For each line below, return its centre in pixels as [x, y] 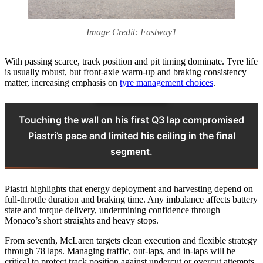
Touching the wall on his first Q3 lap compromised [131, 120]
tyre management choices [166, 83]
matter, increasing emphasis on [62, 83]
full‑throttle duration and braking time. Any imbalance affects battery [131, 200]
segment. [131, 152]
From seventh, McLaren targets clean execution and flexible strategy [131, 241]
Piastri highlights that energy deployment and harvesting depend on [129, 189]
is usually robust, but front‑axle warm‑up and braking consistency [126, 72]
